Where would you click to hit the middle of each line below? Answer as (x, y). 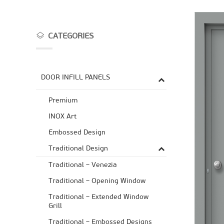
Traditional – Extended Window (98, 197)
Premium (63, 100)
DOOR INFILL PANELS (75, 77)
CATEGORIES (69, 36)
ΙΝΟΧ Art (62, 116)
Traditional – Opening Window (97, 181)
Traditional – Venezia (83, 165)
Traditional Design (78, 148)
